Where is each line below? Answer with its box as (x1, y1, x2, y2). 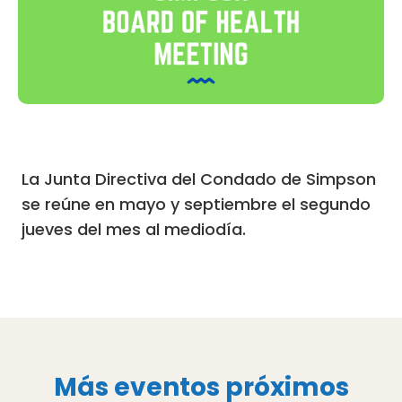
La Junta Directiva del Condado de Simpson (22, 168, 376, 191)
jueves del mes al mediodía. (22, 218, 246, 241)
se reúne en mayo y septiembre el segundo (22, 193, 371, 216)
